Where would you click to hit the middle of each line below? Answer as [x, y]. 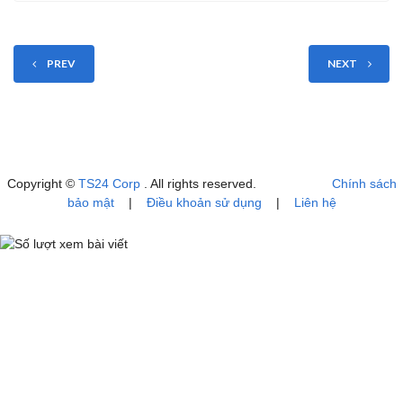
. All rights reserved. [237, 183]
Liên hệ [315, 202]
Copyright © [42, 183]
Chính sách [364, 183]
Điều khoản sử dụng [204, 202]
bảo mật [90, 202]
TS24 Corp [111, 183]
